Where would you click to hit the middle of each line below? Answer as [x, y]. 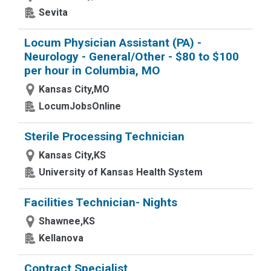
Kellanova [61, 238]
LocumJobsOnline [80, 106]
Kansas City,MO [74, 89]
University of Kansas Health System [121, 172]
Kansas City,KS [72, 155]
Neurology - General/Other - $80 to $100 [132, 57]
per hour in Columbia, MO [92, 70]
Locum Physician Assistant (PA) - [113, 43]
